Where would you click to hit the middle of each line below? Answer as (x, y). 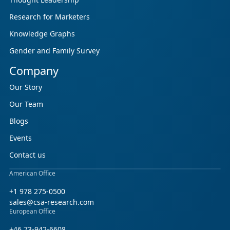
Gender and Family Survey (54, 50)
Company (34, 70)
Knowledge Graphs (42, 33)
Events (21, 138)
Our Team (26, 104)
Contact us (27, 155)
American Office (32, 173)
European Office (32, 211)
